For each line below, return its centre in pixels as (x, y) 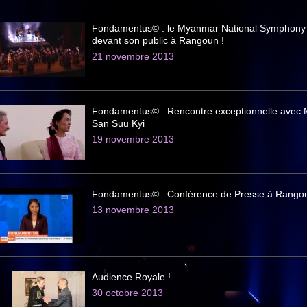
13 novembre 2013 (133, 210)
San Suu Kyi (118, 123)
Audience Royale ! (131, 277)
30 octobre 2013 (127, 293)
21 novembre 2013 (133, 56)
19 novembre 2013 (133, 139)
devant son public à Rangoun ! (158, 40)
